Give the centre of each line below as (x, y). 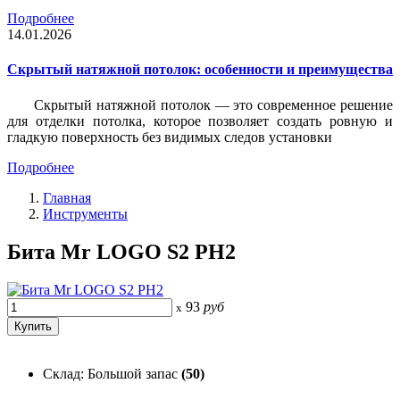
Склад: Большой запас (112, 373)
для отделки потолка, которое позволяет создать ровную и (200, 121)
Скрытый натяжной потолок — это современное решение (213, 104)
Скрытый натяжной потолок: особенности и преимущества (200, 70)
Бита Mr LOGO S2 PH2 (121, 251)
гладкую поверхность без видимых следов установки (170, 137)
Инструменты (85, 213)
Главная (67, 197)
